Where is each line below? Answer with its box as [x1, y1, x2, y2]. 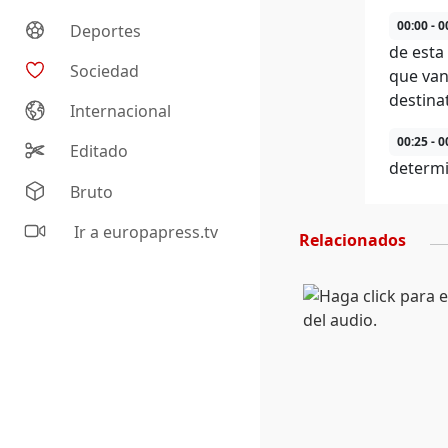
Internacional [70, 100, 172, 123]
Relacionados [299, 229, 406, 251]
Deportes [70, 20, 142, 43]
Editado [70, 140, 129, 163]
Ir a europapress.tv [70, 221, 219, 244]
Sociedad [70, 60, 140, 83]
